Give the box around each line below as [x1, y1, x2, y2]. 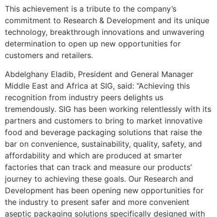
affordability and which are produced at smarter [5, 150, 182, 160]
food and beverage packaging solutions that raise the [5, 127, 202, 137]
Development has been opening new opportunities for [5, 185, 203, 195]
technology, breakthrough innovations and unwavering [5, 27, 204, 37]
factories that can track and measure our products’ [5, 162, 192, 172]
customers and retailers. [5, 50, 93, 61]
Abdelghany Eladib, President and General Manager [5, 69, 193, 79]
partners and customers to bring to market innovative [5, 115, 202, 125]
